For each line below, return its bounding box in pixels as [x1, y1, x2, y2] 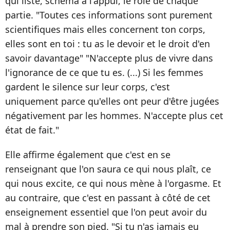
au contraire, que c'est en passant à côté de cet [5, 191, 210, 204]
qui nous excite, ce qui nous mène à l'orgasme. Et [5, 177, 221, 190]
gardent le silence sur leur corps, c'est [5, 81, 170, 93]
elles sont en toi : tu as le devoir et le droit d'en [5, 37, 210, 50]
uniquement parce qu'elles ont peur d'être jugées [5, 95, 219, 108]
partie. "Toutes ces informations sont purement [5, 9, 213, 22]
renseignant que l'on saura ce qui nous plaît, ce [5, 163, 211, 176]
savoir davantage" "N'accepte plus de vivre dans [5, 52, 213, 65]
